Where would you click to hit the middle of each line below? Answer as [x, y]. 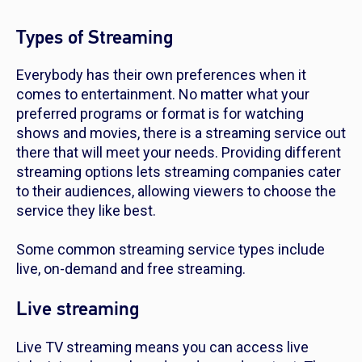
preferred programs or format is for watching [160, 114]
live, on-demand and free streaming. [133, 269]
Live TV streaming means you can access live [162, 347]
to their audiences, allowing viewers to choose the [176, 192]
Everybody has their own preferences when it [161, 75]
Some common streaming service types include [170, 250]
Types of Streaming [95, 38]
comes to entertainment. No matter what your [163, 95]
